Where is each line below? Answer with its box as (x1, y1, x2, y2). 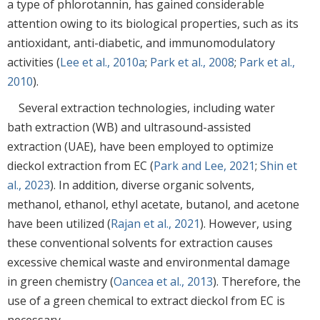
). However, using (200, 215, 292, 231)
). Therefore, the (213, 273, 301, 289)
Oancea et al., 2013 (114, 273, 213, 289)
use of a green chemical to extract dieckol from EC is (7, 292, 285, 309)
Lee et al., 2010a (60, 54, 145, 70)
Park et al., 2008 (150, 54, 234, 70)
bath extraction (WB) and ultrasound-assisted (7, 119, 251, 135)
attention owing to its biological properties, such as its (7, 15, 299, 31)
